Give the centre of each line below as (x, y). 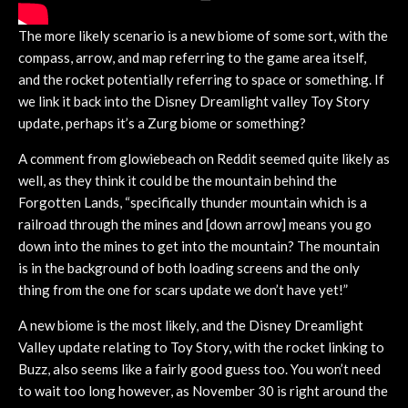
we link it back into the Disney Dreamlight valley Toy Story (194, 101)
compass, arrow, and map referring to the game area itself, (192, 57)
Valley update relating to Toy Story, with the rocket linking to (201, 347)
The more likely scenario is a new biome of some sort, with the (203, 35)
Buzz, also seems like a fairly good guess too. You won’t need (199, 368)
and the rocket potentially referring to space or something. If (201, 79)
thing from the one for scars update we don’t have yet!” (183, 289)
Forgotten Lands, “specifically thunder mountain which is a (193, 202)
